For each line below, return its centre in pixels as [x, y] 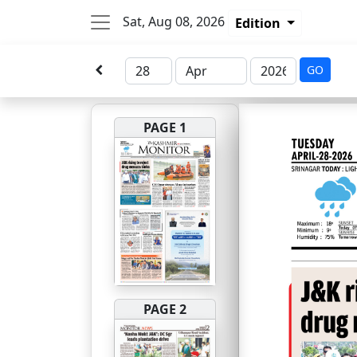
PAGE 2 [165, 309]
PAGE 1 [165, 127]
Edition [259, 24]
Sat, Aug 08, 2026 [174, 22]
